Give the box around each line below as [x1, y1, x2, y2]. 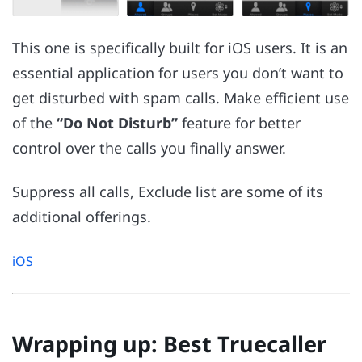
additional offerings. [12, 207, 151, 227]
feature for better [178, 112, 301, 133]
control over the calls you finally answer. [12, 137, 286, 158]
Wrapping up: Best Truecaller [12, 329, 326, 360]
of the [12, 112, 57, 133]
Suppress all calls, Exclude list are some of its [12, 182, 323, 202]
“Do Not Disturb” [57, 112, 178, 133]
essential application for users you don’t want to [12, 62, 343, 82]
